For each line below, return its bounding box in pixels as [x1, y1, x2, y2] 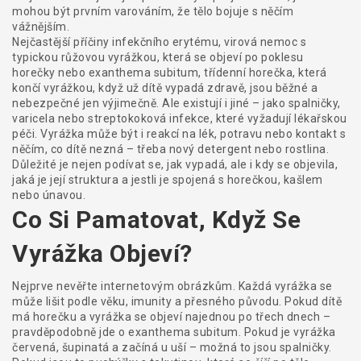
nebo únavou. [12, 189, 85, 201]
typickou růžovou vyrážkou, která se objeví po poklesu [12, 51, 304, 64]
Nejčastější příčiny [12, 35, 112, 48]
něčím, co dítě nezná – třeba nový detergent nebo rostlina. [12, 143, 329, 156]
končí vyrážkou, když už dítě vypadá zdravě [12, 81, 244, 94]
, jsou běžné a [244, 81, 317, 94]
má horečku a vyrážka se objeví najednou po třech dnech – [12, 310, 330, 323]
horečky [12, 66, 56, 79]
